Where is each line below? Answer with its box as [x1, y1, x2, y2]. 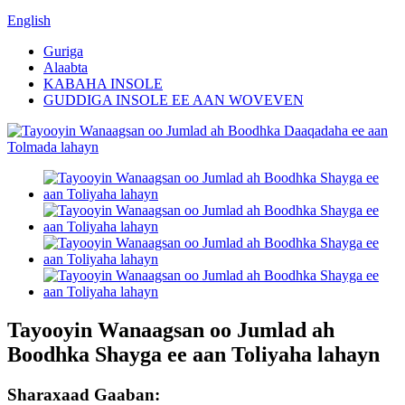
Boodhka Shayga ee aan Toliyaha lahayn [7, 342, 380, 366]
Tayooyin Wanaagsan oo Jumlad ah [7, 317, 334, 342]
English [7, 13, 51, 28]
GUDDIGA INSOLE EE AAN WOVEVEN [43, 92, 304, 108]
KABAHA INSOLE [43, 76, 163, 91]
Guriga [43, 43, 83, 59]
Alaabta [43, 60, 88, 75]
